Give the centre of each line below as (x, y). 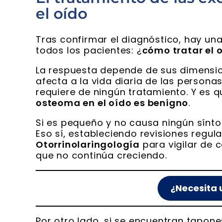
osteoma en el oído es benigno (112, 103)
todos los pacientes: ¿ (89, 51)
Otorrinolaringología (88, 145)
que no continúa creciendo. (101, 156)
